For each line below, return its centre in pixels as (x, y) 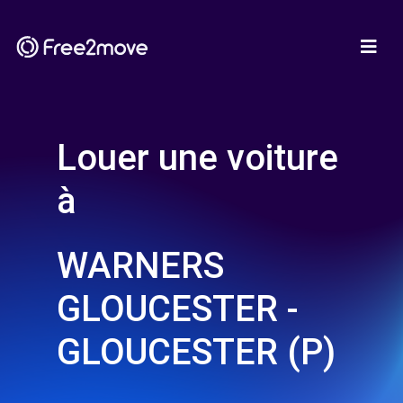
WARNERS (140, 266)
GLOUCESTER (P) (196, 352)
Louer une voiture (197, 158)
